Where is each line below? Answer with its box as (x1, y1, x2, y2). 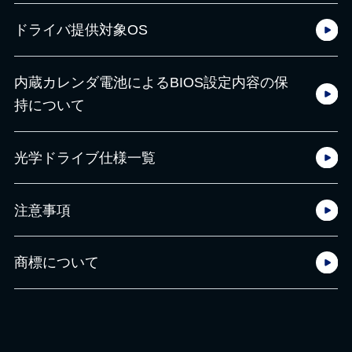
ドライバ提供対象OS (14, 21, 148, 38)
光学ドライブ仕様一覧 (14, 148, 156, 166)
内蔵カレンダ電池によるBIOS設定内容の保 (14, 74, 289, 91)
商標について (14, 254, 100, 271)
